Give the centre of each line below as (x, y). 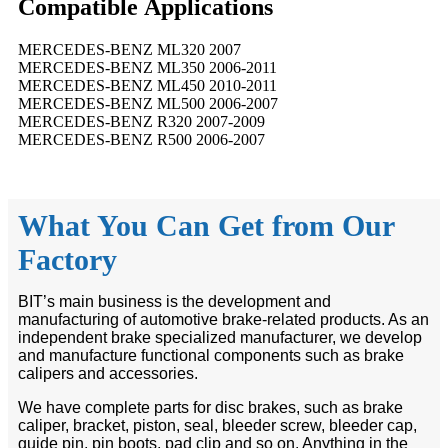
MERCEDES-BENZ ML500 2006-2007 (148, 103)
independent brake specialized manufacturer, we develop (220, 337)
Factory (67, 259)
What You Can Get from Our (206, 225)
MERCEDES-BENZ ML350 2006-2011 (147, 67)
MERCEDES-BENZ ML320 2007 (129, 49)
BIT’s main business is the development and (174, 301)
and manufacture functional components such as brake (211, 355)
